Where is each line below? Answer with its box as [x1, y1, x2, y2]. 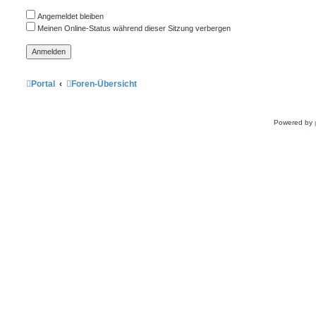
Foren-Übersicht [71, 78, 138, 89]
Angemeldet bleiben [35, 11, 104, 20]
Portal [31, 78, 55, 89]
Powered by [274, 118, 315, 126]
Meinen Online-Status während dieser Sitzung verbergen [35, 23, 231, 32]
